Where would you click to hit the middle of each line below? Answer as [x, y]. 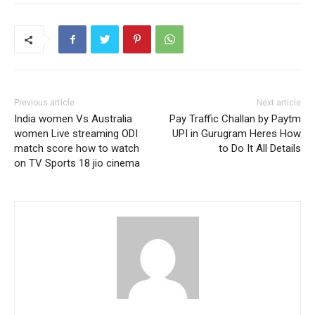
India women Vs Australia [73, 119]
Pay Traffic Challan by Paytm [235, 119]
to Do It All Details [259, 149]
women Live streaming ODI [76, 134]
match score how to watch [77, 149]
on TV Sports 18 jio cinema [77, 163]
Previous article [44, 103]
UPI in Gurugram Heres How [236, 134]
